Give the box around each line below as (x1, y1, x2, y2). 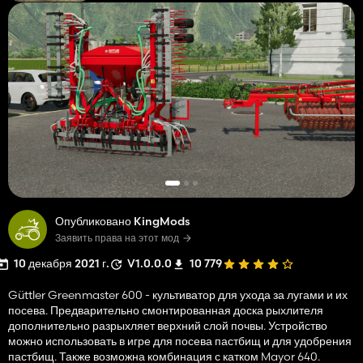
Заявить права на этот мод (55, 231, 179, 244)
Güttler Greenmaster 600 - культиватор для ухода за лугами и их (8, 287, 348, 302)
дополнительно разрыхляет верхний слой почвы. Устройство (8, 318, 327, 333)
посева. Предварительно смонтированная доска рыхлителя (8, 302, 323, 318)
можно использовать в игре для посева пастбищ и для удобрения (8, 333, 352, 348)
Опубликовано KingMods (55, 213, 190, 228)
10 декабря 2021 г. (14, 255, 109, 271)
